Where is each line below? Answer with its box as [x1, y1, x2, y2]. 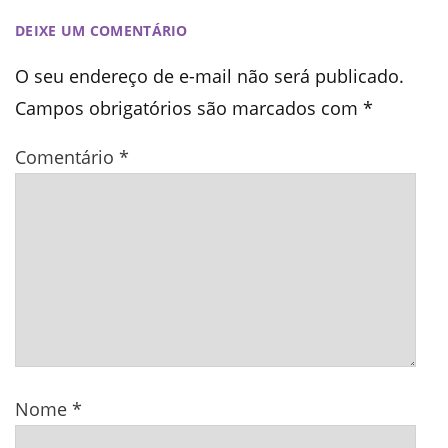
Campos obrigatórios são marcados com [15, 96, 363, 121]
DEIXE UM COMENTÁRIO [15, 21, 188, 41]
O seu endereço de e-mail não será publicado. [15, 64, 404, 89]
